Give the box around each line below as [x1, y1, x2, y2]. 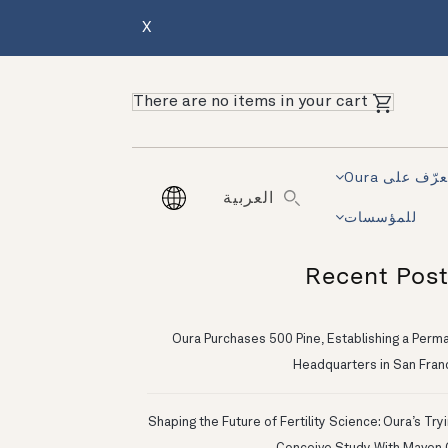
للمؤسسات [344, 211, 418, 226]
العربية [223, 191, 275, 208]
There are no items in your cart [133, 93, 368, 110]
